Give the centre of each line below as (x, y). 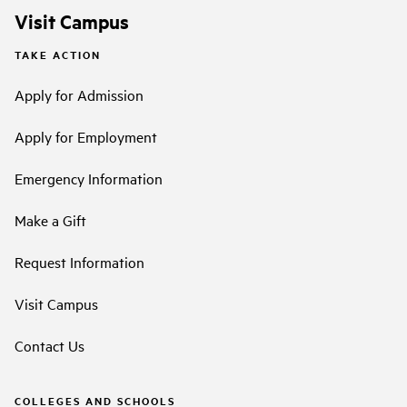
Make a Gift (50, 219)
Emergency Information (89, 178)
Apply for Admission (79, 94)
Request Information (79, 261)
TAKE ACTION (58, 55)
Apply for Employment (86, 136)
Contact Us (50, 345)
